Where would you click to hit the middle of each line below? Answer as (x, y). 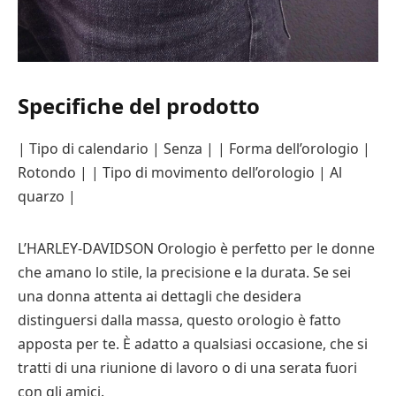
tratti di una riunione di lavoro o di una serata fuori (187, 367)
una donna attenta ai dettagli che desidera (160, 296)
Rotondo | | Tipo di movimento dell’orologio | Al (180, 172)
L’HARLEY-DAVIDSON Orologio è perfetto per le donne (196, 248)
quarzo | (47, 196)
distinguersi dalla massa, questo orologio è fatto (179, 320)
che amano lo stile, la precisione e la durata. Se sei (184, 272)
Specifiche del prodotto (139, 105)
